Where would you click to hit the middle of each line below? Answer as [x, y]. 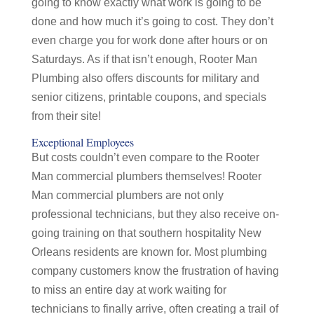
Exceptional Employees [82, 142]
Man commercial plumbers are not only [127, 195]
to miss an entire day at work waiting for [129, 290]
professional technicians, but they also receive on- [155, 214]
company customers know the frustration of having [155, 271]
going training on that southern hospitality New [146, 233]
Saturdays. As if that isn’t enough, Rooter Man [144, 59]
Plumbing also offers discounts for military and [145, 78]
